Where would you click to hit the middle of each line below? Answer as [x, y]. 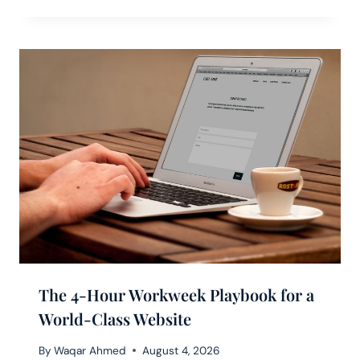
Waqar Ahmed [90, 350]
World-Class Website [115, 318]
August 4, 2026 [182, 350]
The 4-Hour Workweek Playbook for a [176, 294]
